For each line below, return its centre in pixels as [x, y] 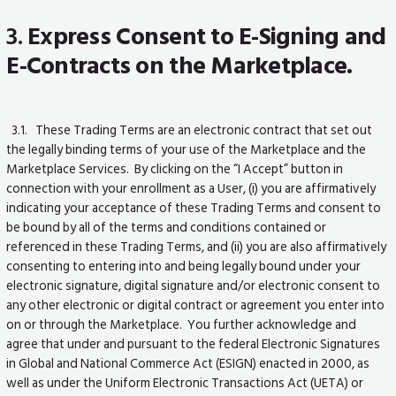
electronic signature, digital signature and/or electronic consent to [194, 285]
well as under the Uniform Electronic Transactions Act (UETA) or [185, 382]
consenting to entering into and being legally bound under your [184, 266]
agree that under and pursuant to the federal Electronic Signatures [194, 343]
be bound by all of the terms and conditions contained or [167, 227]
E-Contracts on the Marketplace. [179, 65]
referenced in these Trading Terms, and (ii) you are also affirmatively [197, 246]
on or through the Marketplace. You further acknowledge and [182, 324]
